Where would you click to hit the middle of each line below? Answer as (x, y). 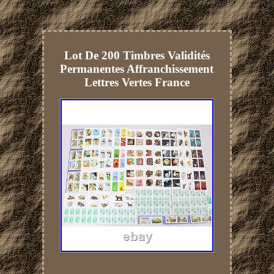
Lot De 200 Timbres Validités (137, 55)
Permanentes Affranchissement (137, 68)
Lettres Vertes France (137, 82)
